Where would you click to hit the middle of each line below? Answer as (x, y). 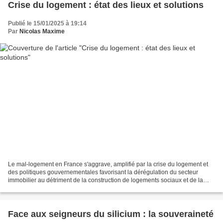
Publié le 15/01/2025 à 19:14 (47, 23)
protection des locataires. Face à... (54, 188)
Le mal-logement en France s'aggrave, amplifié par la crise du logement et (108, 165)
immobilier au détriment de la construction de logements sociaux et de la (106, 180)
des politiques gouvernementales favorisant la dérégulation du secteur (103, 172)
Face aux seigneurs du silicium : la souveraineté (111, 214)
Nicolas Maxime (42, 31)
